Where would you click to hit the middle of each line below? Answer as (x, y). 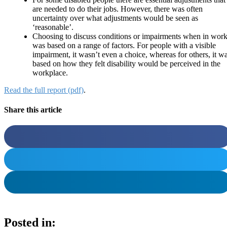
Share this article (33, 110)
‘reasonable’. (53, 27)
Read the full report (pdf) (44, 90)
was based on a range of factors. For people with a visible (124, 45)
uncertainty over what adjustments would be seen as (115, 18)
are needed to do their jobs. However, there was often (118, 9)
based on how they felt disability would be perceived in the (126, 63)
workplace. (50, 72)
